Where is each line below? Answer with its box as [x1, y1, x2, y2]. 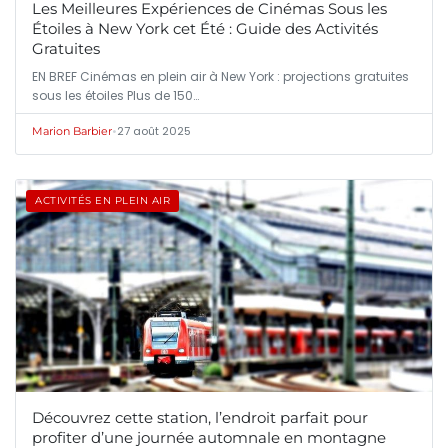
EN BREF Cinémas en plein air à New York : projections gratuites [32, 68, 409, 86]
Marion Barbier [32, 124, 112, 139]
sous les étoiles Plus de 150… [32, 87, 199, 105]
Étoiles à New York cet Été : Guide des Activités [32, 19, 378, 39]
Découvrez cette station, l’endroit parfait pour [32, 407, 368, 427]
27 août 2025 [117, 123, 191, 140]
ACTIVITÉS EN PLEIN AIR [35, 194, 170, 208]
